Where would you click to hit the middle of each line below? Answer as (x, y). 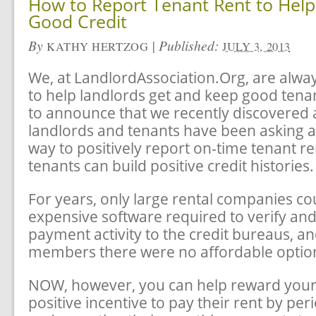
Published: (191, 45)
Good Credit (78, 21)
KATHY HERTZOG (98, 47)
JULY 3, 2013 (256, 47)
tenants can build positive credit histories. (171, 166)
